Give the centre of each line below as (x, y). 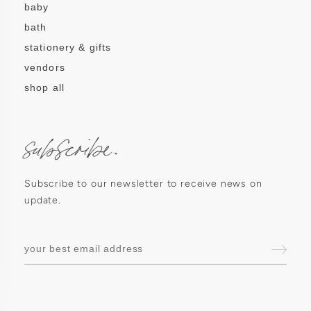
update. (43, 200)
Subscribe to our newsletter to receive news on (143, 183)
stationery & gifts (68, 47)
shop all (44, 87)
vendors (45, 67)
